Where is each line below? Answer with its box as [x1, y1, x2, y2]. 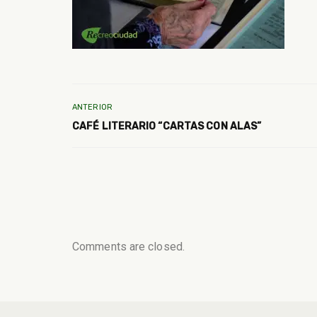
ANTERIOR [72, 102, 113, 112]
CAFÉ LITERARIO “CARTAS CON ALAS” [72, 120, 262, 132]
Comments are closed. [72, 240, 185, 254]
